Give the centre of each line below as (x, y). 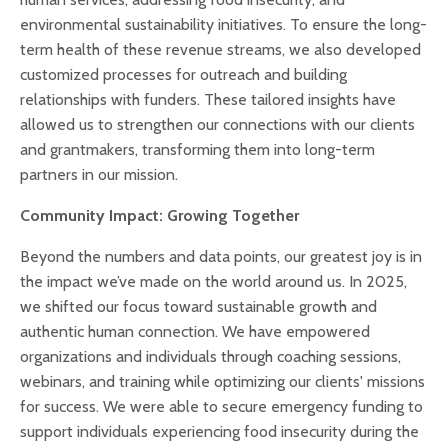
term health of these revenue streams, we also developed (220, 50)
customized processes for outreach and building (183, 75)
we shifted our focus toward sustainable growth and (198, 307)
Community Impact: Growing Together (159, 216)
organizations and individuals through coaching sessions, (210, 357)
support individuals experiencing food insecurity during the (219, 432)
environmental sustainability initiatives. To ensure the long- (223, 25)
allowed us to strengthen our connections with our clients (217, 125)
